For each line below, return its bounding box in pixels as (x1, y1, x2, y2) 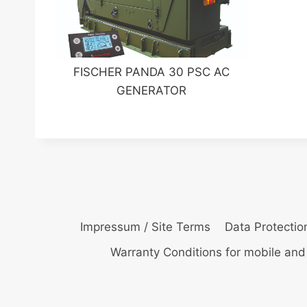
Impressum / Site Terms (80, 219, 211, 234)
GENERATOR (116, 84, 187, 98)
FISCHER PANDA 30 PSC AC (73, 65, 230, 79)
